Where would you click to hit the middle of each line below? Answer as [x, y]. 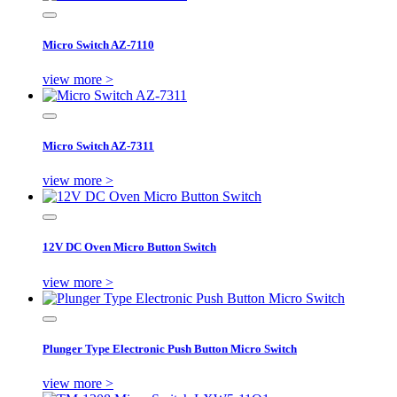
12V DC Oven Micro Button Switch [129, 247]
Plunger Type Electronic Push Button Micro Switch [170, 348]
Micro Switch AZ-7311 [98, 146]
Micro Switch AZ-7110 [98, 44]
